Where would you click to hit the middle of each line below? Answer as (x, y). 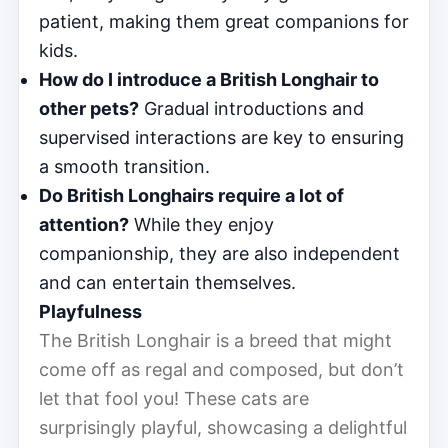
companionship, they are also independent (219, 253)
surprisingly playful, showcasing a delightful (223, 427)
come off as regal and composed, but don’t (221, 369)
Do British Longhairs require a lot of (191, 195)
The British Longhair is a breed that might (215, 340)
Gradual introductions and (251, 108)
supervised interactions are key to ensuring (221, 137)
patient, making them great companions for (224, 21)
